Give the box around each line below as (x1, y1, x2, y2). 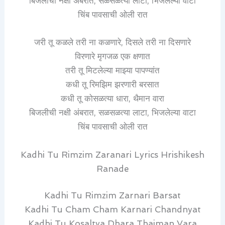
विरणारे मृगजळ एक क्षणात (75, 51, 150, 62)
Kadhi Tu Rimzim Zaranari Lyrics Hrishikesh (21, 149, 204, 160)
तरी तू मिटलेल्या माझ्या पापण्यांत (65, 65, 160, 76)
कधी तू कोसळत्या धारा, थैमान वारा (61, 93, 164, 104)
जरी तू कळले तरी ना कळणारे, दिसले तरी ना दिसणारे (34, 37, 191, 48)
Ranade (96, 163, 129, 174)
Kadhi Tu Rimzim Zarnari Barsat (44, 190, 181, 200)
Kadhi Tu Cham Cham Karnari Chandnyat (24, 204, 201, 214)
